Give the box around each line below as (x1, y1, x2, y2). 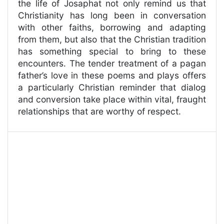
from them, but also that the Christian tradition (18, 34, 206, 45)
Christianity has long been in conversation (18, 10, 206, 21)
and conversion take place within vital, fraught (18, 94, 206, 105)
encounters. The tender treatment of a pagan (18, 58, 206, 69)
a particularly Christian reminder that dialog (18, 82, 206, 93)
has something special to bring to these (18, 46, 206, 57)
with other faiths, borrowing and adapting (18, 22, 206, 33)
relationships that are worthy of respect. (18, 106, 181, 117)
